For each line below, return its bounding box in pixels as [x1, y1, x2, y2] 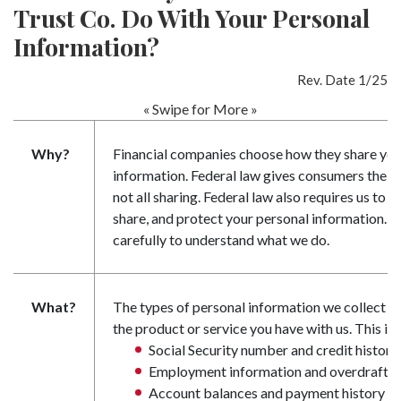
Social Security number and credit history [149, 341, 398, 358]
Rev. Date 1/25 [297, 72, 388, 88]
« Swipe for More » [143, 100, 258, 117]
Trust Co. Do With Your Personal [13, 2, 370, 34]
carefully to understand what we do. [113, 231, 329, 248]
